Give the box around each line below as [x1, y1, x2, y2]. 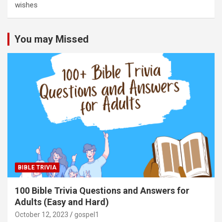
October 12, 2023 [15, 210, 68, 219]
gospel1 [74, 210, 99, 219]
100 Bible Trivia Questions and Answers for [15, 185, 189, 196]
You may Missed [14, 33, 89, 45]
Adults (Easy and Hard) [15, 196, 109, 207]
